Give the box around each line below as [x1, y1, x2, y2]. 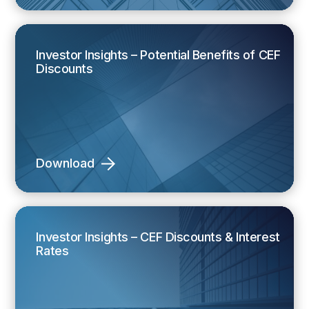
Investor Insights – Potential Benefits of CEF [36, 47, 281, 62]
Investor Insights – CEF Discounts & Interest [36, 229, 280, 244]
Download [36, 156, 95, 171]
